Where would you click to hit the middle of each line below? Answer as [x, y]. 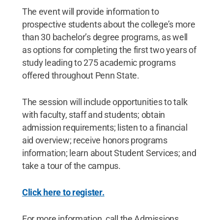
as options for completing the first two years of [109, 50]
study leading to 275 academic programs [99, 62]
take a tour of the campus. [71, 165]
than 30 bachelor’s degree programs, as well [105, 37]
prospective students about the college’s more [109, 24]
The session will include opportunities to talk [105, 102]
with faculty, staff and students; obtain [93, 114]
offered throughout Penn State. [81, 75]
